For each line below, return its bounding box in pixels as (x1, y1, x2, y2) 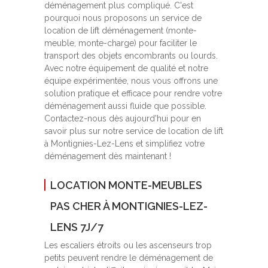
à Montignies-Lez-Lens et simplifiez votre (44, 139, 205, 149)
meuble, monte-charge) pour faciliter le (44, 38, 197, 48)
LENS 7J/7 (50, 221, 103, 234)
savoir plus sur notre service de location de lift (44, 126, 223, 136)
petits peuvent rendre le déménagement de (44, 253, 213, 263)
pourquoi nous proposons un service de (44, 13, 202, 23)
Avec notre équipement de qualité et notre (44, 63, 208, 74)
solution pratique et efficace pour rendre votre (44, 89, 222, 99)
